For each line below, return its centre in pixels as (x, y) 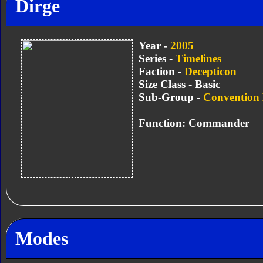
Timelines (198, 58)
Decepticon (210, 71)
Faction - (161, 71)
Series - (157, 58)
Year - (154, 45)
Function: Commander (194, 123)
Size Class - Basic (179, 84)
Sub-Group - (171, 97)
